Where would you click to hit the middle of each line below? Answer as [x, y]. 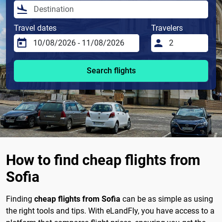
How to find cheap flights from [103, 160]
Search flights [111, 71]
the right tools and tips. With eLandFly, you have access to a [110, 211]
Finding [20, 199]
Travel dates [35, 28]
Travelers [167, 28]
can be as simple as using [167, 199]
